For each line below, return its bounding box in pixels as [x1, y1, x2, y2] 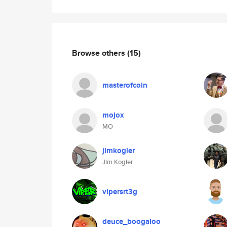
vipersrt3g [102, 186, 137, 197]
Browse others [72, 47, 127, 59]
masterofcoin [102, 80, 147, 91]
